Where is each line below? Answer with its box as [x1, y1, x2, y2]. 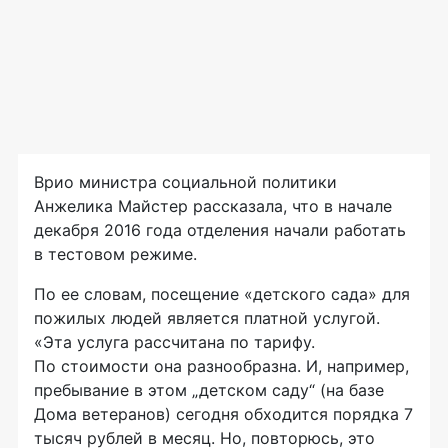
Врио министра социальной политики [34, 172, 337, 192]
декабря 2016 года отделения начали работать [34, 220, 406, 240]
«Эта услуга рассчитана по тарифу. [34, 332, 315, 352]
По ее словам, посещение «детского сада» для [34, 284, 410, 304]
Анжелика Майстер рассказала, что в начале [34, 196, 392, 216]
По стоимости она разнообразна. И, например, [34, 356, 409, 376]
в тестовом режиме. [34, 244, 197, 264]
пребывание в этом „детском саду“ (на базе [34, 380, 384, 400]
